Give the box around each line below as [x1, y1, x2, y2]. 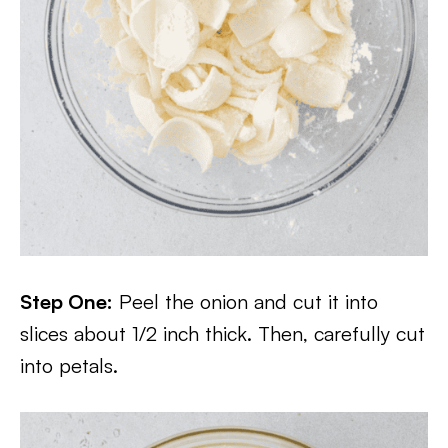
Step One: [20, 289, 113, 314]
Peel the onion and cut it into [113, 289, 378, 314]
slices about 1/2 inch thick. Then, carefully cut [20, 321, 425, 346]
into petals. [20, 353, 118, 378]
